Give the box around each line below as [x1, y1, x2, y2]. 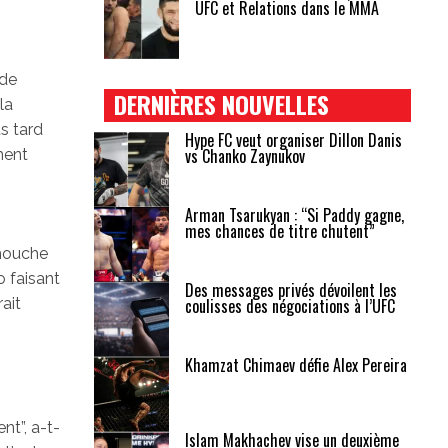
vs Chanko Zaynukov [184, 144, 305, 168]
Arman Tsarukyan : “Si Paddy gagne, [184, 203, 404, 227]
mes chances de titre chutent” [184, 219, 375, 243]
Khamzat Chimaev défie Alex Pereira [184, 353, 407, 377]
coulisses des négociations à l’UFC [184, 294, 395, 318]
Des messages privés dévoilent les [184, 278, 397, 302]
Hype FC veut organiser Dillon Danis [184, 128, 402, 152]
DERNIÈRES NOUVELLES [113, 86, 329, 122]
